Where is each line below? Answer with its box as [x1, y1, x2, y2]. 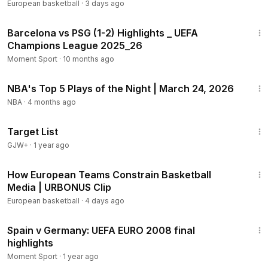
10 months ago [63, 54, 114, 63]
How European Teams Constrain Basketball [7, 169, 211, 181]
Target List [7, 126, 58, 138]
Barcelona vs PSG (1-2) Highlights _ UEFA [7, 27, 198, 39]
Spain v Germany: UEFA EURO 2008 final [7, 224, 195, 236]
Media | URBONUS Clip [7, 181, 111, 193]
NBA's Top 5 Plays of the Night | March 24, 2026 [7, 83, 234, 95]
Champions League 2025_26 [7, 39, 142, 51]
